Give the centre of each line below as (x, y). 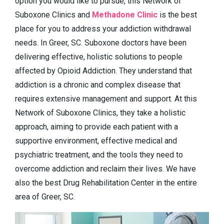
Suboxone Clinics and (53, 15)
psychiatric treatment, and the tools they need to (99, 155)
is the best (177, 15)
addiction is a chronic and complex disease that (98, 85)
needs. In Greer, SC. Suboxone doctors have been (101, 43)
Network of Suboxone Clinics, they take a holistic (100, 113)
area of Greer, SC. (45, 197)
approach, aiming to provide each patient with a (96, 127)
